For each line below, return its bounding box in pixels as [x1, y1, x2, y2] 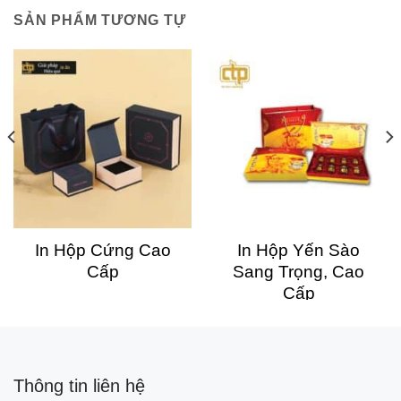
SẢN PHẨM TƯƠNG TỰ [13, 13, 186, 29]
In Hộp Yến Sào [237, 240, 360, 260]
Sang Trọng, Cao [233, 261, 364, 281]
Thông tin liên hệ [13, 376, 145, 397]
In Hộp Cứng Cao [34, 240, 171, 260]
